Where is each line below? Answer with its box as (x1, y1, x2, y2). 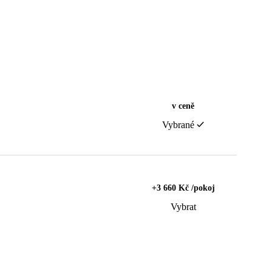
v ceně (172, 101, 194, 111)
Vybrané (162, 120, 194, 131)
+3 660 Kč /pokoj (151, 183, 215, 193)
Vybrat (170, 202, 196, 212)
